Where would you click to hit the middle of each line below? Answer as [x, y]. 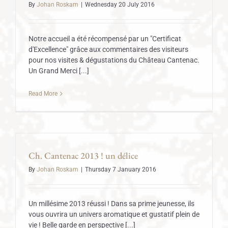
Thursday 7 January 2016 [121, 169]
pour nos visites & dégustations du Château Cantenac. [114, 60]
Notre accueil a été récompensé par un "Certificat [105, 39]
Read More [43, 94]
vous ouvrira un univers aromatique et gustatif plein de [114, 214]
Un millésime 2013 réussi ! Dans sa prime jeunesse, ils [111, 204]
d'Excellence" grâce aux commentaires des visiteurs [108, 49]
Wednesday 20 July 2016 [120, 5]
